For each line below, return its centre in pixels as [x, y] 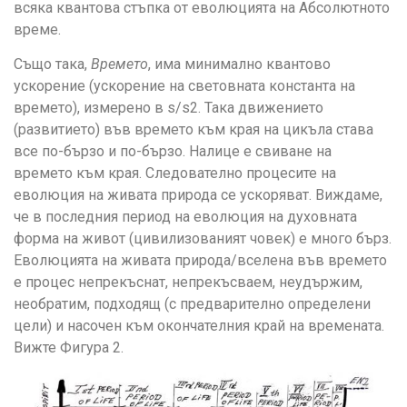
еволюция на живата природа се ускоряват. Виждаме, [198, 195]
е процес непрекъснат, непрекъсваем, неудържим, [188, 283]
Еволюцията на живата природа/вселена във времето [200, 261]
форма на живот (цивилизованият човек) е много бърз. [203, 239]
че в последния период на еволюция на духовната [185, 217]
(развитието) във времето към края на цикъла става [194, 130]
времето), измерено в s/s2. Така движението [169, 108]
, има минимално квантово [239, 65]
